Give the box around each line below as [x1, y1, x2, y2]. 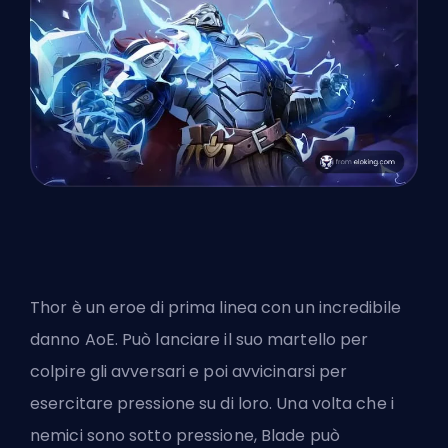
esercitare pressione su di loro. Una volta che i [30, 391, 394, 415]
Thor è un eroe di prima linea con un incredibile [30, 295, 401, 319]
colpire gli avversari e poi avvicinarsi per [30, 359, 348, 383]
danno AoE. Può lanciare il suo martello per [30, 327, 369, 351]
